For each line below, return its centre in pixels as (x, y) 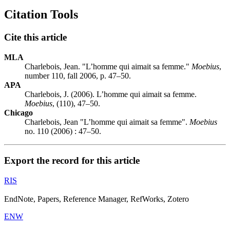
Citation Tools (41, 15)
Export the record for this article (72, 160)
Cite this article (35, 37)
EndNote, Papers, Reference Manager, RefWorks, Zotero (97, 199)
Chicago (18, 113)
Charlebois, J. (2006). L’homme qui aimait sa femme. (111, 94)
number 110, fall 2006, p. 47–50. (78, 76)
